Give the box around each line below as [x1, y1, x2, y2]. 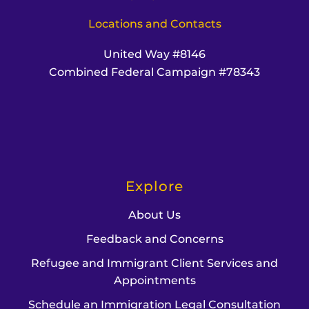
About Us [128, 208, 181, 222]
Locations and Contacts [88, 17, 221, 31]
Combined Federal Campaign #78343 [49, 66, 260, 79]
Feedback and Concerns [86, 232, 223, 246]
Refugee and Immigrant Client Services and [31, 257, 278, 270]
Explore [126, 178, 183, 195]
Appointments [113, 274, 196, 288]
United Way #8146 [103, 48, 206, 61]
